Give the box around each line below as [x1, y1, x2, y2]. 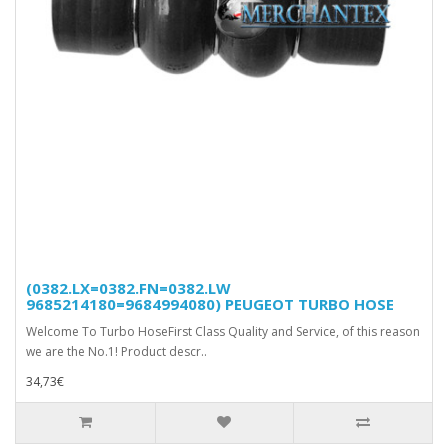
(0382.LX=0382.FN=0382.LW [26, 277, 231, 298]
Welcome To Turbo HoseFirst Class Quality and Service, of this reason [26, 322, 420, 340]
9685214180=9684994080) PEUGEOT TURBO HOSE [26, 293, 394, 314]
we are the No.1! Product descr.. [26, 342, 207, 360]
